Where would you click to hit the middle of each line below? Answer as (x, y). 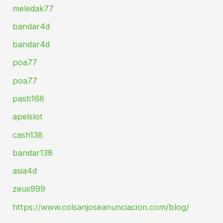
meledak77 (33, 8)
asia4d (25, 171)
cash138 (28, 135)
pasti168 (29, 99)
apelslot (28, 117)
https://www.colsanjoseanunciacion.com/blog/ (101, 207)
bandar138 (33, 153)
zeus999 (29, 189)
